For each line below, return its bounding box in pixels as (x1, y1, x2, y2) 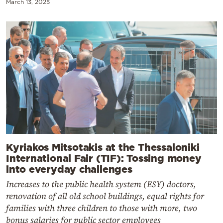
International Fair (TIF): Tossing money (6, 152, 202, 163)
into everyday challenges (6, 163, 132, 174)
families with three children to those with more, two (6, 202, 197, 214)
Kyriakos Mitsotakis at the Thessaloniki (6, 141, 200, 152)
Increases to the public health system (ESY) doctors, (6, 178, 196, 190)
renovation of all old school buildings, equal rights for (6, 190, 204, 202)
